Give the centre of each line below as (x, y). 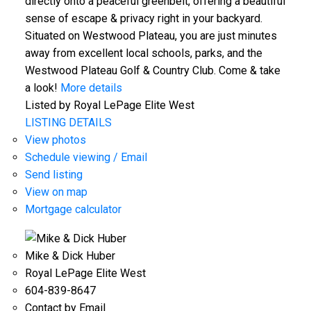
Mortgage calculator (73, 209)
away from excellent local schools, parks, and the (143, 53)
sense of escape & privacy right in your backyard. (143, 18)
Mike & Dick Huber (70, 255)
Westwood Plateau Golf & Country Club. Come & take (152, 70)
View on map (56, 192)
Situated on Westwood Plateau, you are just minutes (151, 35)
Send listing (53, 174)
